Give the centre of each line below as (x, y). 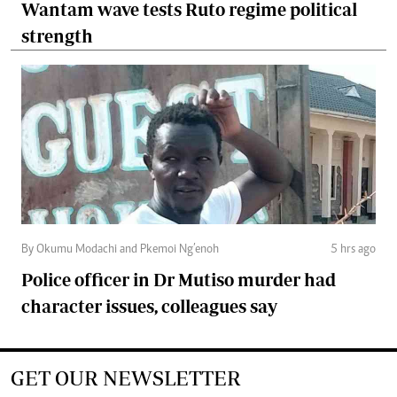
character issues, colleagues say (149, 306)
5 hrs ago (353, 249)
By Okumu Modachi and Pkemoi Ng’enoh (120, 249)
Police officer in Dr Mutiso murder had (179, 279)
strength (57, 35)
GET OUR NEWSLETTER (126, 378)
